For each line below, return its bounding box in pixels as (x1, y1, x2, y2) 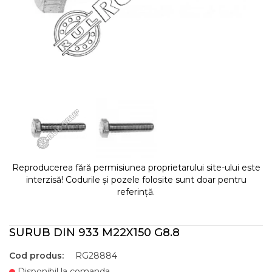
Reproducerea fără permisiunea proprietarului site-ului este (12, 162, 260, 173)
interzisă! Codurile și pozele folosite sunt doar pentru (25, 174, 246, 185)
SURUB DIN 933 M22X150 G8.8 (9, 226, 180, 239)
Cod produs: (9, 250, 64, 261)
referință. (117, 186, 155, 197)
